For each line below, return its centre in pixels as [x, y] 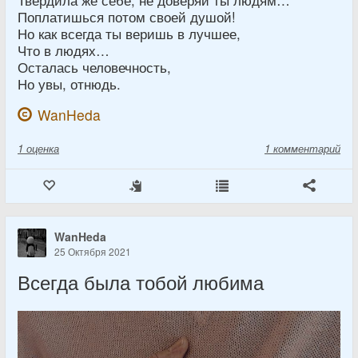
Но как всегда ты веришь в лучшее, [129, 33]
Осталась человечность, [94, 67]
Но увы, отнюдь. [69, 84]
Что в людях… [64, 50]
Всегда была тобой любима [141, 282]
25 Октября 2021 [93, 251]
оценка [43, 148]
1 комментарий [302, 148]
